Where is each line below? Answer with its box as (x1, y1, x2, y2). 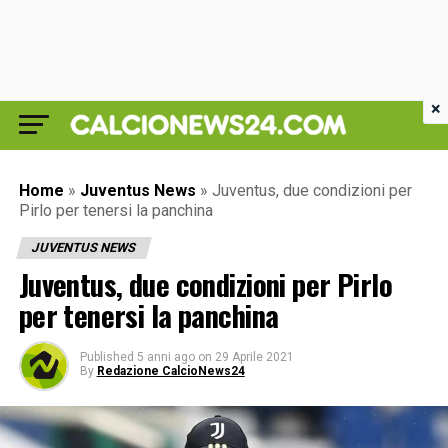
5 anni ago (136, 350, 195, 364)
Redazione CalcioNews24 (96, 364, 245, 378)
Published (79, 350, 134, 364)
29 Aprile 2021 (214, 350, 294, 364)
